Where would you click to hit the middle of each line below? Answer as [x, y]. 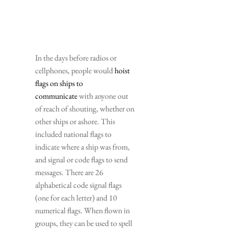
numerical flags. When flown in [82, 210]
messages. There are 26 [69, 172]
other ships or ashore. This [75, 121]
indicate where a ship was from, [82, 147]
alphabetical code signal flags [78, 185]
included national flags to [73, 134]
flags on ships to [59, 83]
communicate [56, 96]
